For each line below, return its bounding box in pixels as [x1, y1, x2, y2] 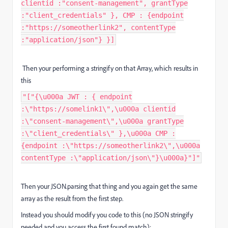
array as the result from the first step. [21, 194, 123, 204]
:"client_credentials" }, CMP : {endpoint [21, 11, 184, 20]
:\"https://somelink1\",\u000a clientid [21, 105, 176, 113]
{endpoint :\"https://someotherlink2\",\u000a [21, 141, 200, 150]
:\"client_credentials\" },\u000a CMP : [21, 129, 176, 138]
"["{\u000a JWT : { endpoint [22, 93, 132, 101]
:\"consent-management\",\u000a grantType [21, 117, 184, 126]
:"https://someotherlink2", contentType [21, 23, 176, 32]
